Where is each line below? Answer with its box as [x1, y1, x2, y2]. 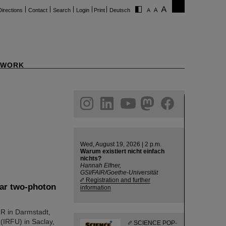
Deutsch [109, 7, 130, 13]
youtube [20, 96, 43, 103]
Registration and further [86, 177, 150, 183]
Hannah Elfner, [80, 162, 121, 168]
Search [53, 7, 71, 13]
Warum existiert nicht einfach [80, 148, 164, 154]
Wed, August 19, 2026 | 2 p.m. [80, 141, 161, 147]
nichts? [80, 155, 101, 161]
